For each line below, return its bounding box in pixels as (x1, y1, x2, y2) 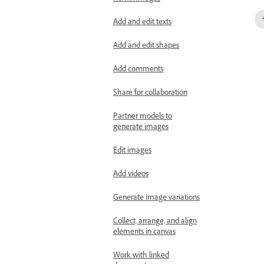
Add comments (113, 64, 163, 76)
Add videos (113, 169, 148, 181)
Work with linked (113, 250, 169, 262)
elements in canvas (113, 227, 176, 239)
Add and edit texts (113, 17, 171, 29)
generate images (113, 122, 169, 134)
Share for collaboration (113, 88, 187, 100)
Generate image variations (113, 193, 200, 204)
